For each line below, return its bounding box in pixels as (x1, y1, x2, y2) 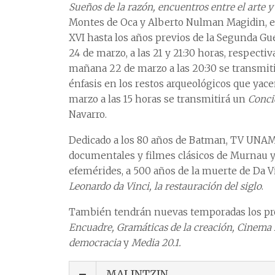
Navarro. (69, 108, 107, 120)
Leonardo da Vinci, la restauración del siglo (69, 180, 261, 192)
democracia (69, 236, 123, 249)
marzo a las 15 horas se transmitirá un (69, 93, 248, 105)
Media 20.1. (129, 236, 181, 249)
